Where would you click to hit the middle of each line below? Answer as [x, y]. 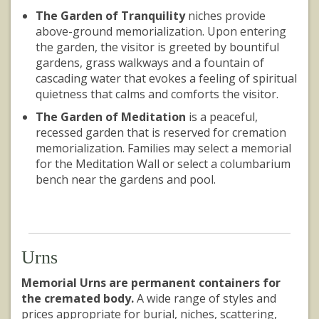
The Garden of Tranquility [110, 16]
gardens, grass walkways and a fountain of [150, 63]
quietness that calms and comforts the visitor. [157, 94]
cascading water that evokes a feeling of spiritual [166, 79]
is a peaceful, [222, 117]
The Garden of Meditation [111, 117]
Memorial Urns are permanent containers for [151, 283]
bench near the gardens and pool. [126, 180]
